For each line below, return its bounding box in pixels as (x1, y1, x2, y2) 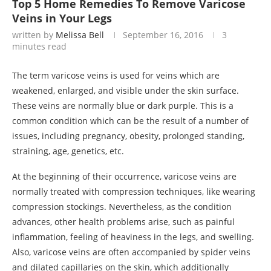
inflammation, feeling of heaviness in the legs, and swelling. (12, 230, 254, 243)
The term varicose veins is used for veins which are (12, 69, 220, 81)
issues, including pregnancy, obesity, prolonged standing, (12, 129, 244, 142)
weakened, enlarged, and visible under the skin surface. (12, 84, 239, 96)
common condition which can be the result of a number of (12, 114, 249, 126)
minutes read (12, 40, 67, 52)
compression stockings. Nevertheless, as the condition (12, 200, 232, 212)
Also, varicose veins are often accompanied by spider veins (12, 246, 250, 258)
